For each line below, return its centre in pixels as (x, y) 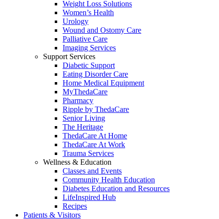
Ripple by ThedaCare (96, 109)
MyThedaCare (85, 92)
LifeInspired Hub (89, 197)
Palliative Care (85, 39)
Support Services (69, 56)
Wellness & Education (77, 162)
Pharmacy (78, 100)
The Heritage (83, 127)
